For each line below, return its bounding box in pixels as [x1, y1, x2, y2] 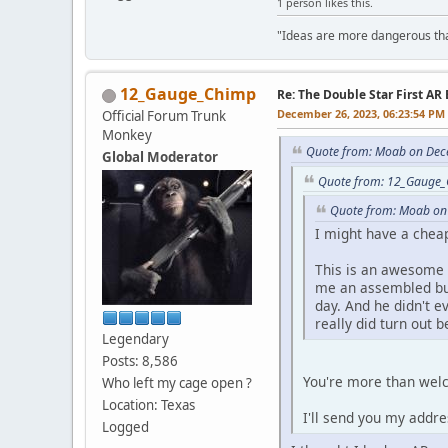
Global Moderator [102, 147, 218, 166]
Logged [102, 417, 149, 436]
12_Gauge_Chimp [120, 82, 256, 105]
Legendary [102, 329, 169, 348]
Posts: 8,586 [102, 351, 178, 370]
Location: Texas [102, 395, 195, 414]
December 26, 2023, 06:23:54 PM [277, 105, 445, 121]
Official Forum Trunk [102, 106, 226, 125]
